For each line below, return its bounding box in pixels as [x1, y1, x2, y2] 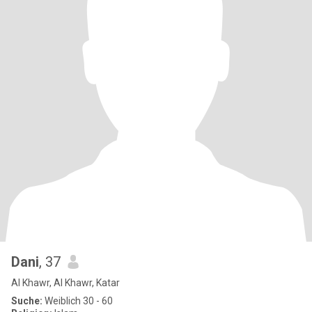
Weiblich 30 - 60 [42, 295, 113, 306]
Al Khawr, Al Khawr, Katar [11, 277, 120, 288]
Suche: [11, 295, 42, 306]
